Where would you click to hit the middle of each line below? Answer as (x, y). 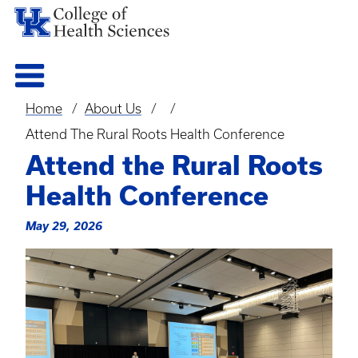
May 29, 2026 (64, 225)
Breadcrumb (78, 123)
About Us (113, 108)
